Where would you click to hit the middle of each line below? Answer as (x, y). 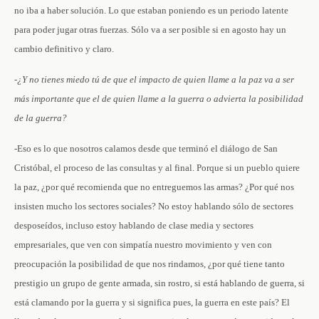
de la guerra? (41, 118)
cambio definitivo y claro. (64, 49)
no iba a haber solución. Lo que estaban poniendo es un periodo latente (151, 10)
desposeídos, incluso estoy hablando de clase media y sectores (134, 225)
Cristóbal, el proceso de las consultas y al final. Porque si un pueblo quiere (157, 168)
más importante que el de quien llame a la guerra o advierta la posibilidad (159, 99)
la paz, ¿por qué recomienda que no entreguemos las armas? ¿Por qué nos (154, 187)
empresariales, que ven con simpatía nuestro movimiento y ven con (143, 245)
